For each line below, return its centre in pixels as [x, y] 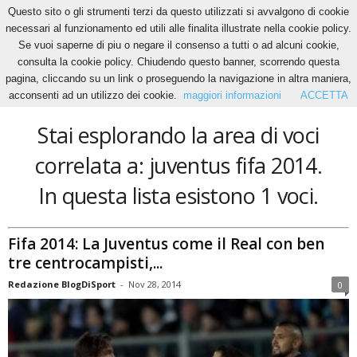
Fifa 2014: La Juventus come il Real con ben [166, 243]
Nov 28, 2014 [155, 284]
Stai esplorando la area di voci [178, 135]
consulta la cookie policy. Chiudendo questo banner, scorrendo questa [178, 62]
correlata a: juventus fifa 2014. [178, 165]
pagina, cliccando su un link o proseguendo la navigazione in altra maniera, [178, 78]
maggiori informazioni [232, 95]
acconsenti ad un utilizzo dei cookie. [93, 95]
